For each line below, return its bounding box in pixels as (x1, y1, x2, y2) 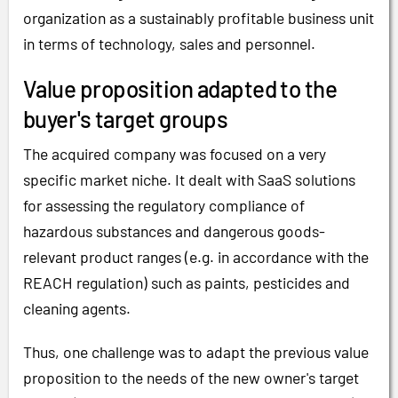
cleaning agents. (23, 298, 131, 319)
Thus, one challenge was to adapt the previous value (23, 341, 369, 362)
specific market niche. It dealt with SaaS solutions (23, 170, 355, 190)
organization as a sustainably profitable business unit (23, 8, 374, 28)
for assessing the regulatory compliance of (23, 195, 305, 216)
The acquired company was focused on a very (23, 144, 326, 164)
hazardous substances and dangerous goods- (23, 221, 325, 242)
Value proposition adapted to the (23, 75, 338, 103)
